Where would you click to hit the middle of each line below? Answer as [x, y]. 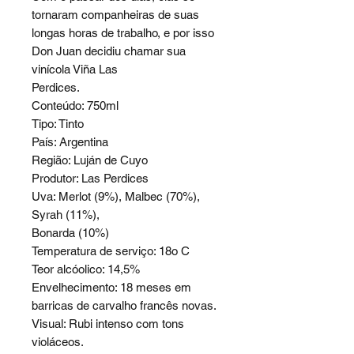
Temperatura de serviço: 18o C [111, 251]
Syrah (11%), [66, 215]
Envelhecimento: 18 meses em [111, 288]
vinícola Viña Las [75, 70]
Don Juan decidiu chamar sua [109, 51]
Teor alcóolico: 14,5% [86, 269]
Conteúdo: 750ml [75, 106]
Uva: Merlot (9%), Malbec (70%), [116, 197]
